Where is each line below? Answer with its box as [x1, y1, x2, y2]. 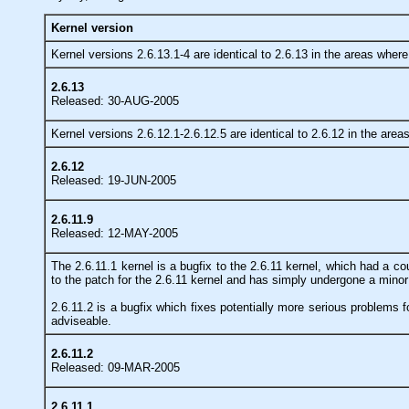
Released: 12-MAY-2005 [51, 225, 178, 240]
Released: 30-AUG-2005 [51, 93, 179, 108]
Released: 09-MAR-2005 [51, 360, 180, 374]
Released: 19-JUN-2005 [51, 173, 176, 187]
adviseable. [51, 313, 111, 328]
